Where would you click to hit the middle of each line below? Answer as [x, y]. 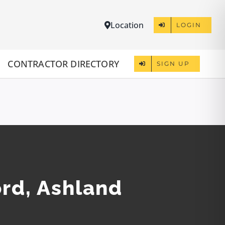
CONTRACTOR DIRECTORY [64, 64]
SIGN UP [174, 64]
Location [127, 25]
